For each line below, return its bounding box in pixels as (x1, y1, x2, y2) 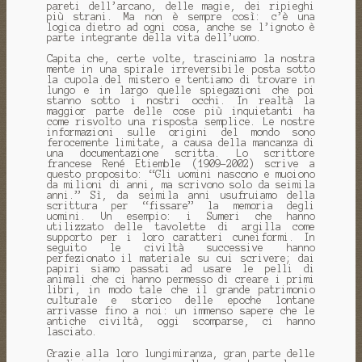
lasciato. (46, 326, 98, 338)
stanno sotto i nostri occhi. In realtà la (46, 95, 316, 107)
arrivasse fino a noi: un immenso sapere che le (46, 305, 316, 317)
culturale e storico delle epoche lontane (46, 295, 316, 306)
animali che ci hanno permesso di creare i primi (46, 274, 316, 285)
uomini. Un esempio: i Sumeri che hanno (46, 211, 316, 222)
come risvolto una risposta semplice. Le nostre (46, 116, 316, 128)
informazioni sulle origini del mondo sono (46, 127, 316, 138)
